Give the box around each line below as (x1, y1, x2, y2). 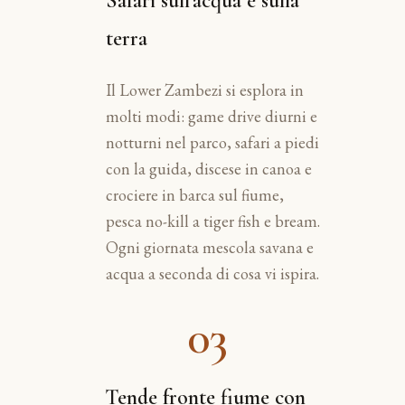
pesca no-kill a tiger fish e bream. (105, 210, 320, 231)
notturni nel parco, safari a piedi (105, 131, 319, 153)
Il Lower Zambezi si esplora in (105, 79, 304, 100)
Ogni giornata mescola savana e (105, 236, 314, 258)
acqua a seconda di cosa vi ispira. (105, 262, 319, 284)
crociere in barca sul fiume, (105, 184, 284, 205)
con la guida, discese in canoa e (105, 157, 312, 179)
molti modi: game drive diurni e (105, 105, 317, 127)
